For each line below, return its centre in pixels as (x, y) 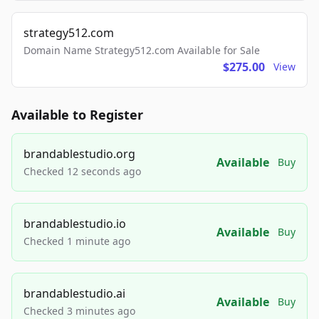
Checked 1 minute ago (77, 241)
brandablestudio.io (75, 224)
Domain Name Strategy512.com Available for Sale (142, 51)
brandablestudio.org (79, 154)
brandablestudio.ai (74, 294)
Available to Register (77, 115)
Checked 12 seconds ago (82, 172)
